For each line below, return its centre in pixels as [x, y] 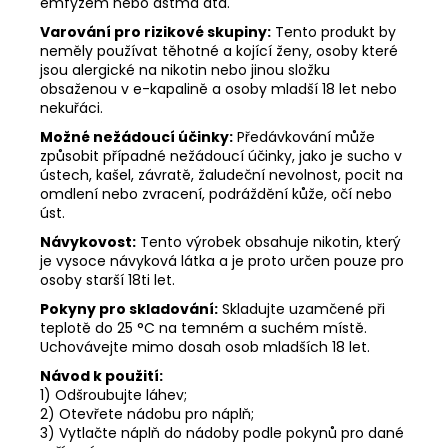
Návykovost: [88, 242]
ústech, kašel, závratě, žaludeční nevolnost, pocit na [221, 175]
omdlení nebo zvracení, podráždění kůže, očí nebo [216, 194]
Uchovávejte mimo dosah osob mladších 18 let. [205, 347]
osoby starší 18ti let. [107, 280]
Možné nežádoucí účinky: [136, 137]
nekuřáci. [71, 108]
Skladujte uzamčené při [301, 309]
